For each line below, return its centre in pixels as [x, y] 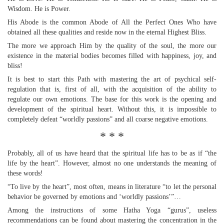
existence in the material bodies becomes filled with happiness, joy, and [112, 56]
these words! [25, 173]
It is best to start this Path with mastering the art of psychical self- [112, 79]
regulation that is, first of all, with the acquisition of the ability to [112, 89]
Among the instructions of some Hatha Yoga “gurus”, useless [112, 210]
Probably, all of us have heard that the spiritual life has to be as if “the [112, 153]
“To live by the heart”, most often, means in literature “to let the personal [112, 187]
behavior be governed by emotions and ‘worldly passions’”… [94, 197]
